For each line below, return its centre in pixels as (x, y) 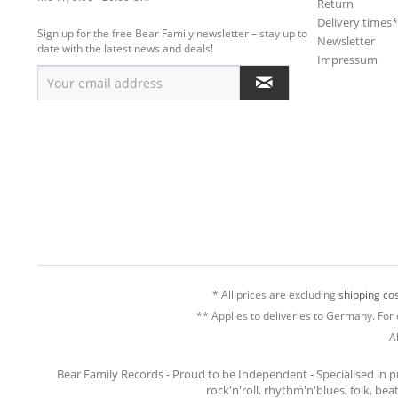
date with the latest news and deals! (125, 48)
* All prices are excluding (275, 294)
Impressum (347, 60)
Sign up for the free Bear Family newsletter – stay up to (172, 33)
